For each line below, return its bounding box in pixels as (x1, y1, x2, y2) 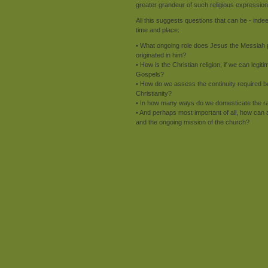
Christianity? (136, 89, 172, 97)
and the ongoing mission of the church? (136, 118, 249, 126)
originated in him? (136, 51, 186, 59)
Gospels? (136, 70, 164, 78)
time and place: (136, 26, 179, 33)
